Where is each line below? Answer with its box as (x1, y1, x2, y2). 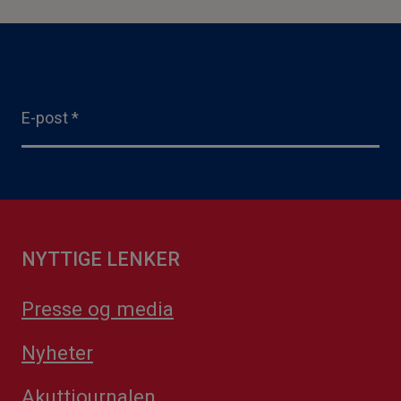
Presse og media (21, 296, 174, 320)
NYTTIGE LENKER (21, 247, 180, 270)
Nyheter (21, 340, 93, 364)
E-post (21, 107, 68, 127)
